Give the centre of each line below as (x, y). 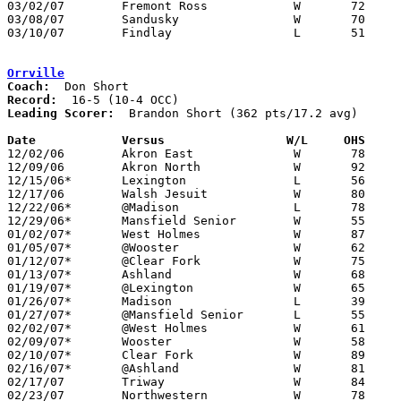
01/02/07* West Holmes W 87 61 (39, 234)
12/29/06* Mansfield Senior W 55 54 (39, 220)
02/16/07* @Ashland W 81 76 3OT (39, 368)
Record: (32, 99)
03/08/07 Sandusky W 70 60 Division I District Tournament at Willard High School (36, 19)
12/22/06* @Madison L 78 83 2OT (39, 207)
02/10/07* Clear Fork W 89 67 (39, 354)
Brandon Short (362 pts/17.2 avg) (236, 113)
